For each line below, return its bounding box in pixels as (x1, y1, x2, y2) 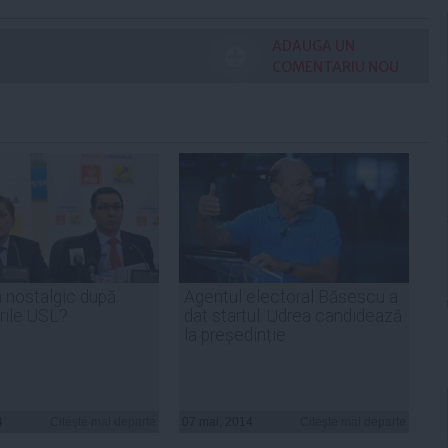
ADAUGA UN (272, 36, 355, 55)
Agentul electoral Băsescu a (184, 286, 398, 307)
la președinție (184, 324, 286, 345)
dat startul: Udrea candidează (184, 305, 402, 326)
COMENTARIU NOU (272, 57, 399, 76)
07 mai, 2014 (182, 414, 253, 429)
